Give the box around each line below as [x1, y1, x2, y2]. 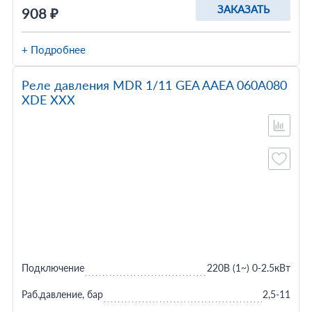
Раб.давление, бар [21, 288, 103, 300]
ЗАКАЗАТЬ [217, 3, 270, 15]
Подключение [21, 262, 84, 274]
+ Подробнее [21, 43, 86, 56]
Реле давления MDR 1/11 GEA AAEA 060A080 [21, 77, 287, 93]
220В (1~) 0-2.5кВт [207, 262, 291, 274]
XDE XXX [21, 92, 75, 107]
